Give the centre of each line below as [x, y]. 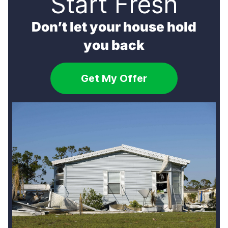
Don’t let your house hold [114, 26]
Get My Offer [114, 78]
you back [114, 45]
